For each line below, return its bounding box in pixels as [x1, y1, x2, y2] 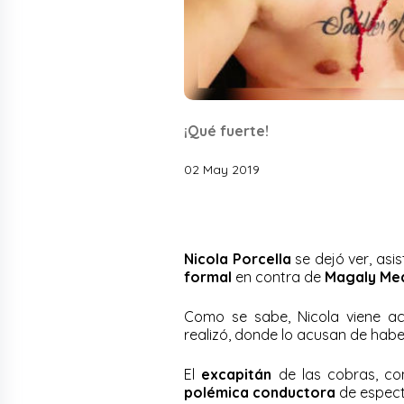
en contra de [232, 267, 325, 286]
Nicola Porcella [184, 249, 291, 268]
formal [184, 267, 232, 286]
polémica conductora [184, 382, 335, 401]
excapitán [201, 364, 272, 383]
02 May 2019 [184, 161, 260, 178]
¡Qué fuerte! [184, 121, 269, 140]
